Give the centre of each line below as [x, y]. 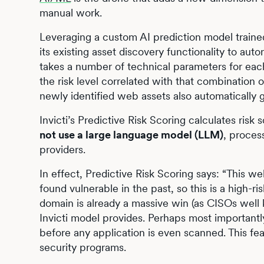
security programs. [85, 247]
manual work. [71, 13]
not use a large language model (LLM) [132, 135]
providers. [63, 149]
